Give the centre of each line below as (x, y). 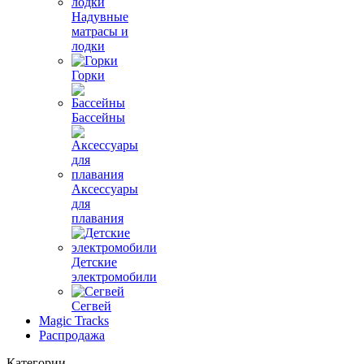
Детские (94, 262)
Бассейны (98, 117)
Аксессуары (105, 189)
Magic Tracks (74, 321)
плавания (97, 218)
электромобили (114, 277)
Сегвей (91, 306)
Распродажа (72, 335)
